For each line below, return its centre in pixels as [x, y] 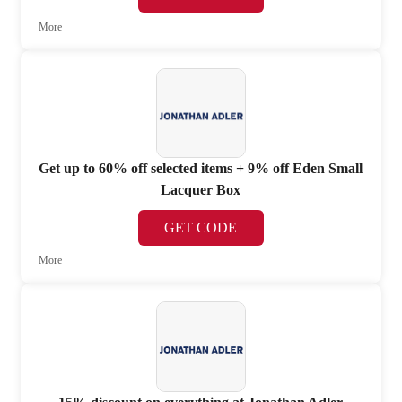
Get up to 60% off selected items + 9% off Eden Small [201, 169]
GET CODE [201, 228]
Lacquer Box [201, 190]
